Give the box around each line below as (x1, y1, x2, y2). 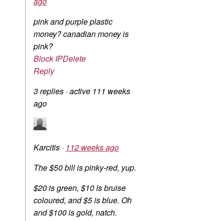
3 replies (34, 85, 66, 97)
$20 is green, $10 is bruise (34, 182, 126, 194)
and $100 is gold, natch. (34, 207, 117, 219)
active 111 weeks (70, 85, 130, 97)
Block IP (34, 53, 63, 65)
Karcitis (34, 142, 62, 153)
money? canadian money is (34, 28, 129, 40)
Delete (63, 53, 86, 65)
